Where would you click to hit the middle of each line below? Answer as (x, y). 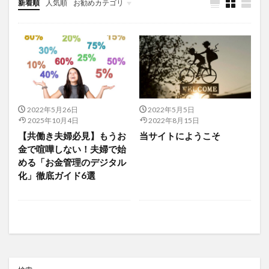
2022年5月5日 (171, 109)
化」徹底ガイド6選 (57, 175)
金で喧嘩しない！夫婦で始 (72, 149)
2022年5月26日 (52, 109)
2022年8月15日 (174, 120)
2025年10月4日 (53, 120)
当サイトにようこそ (180, 135)
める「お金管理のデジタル (72, 162)
